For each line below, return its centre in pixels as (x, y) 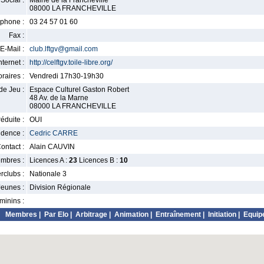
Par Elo (56, 214)
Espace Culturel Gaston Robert (79, 90)
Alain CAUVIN (52, 147)
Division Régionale (60, 187)
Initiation (222, 214)
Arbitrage (91, 214)
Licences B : (98, 160)
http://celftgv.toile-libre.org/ (71, 62)
